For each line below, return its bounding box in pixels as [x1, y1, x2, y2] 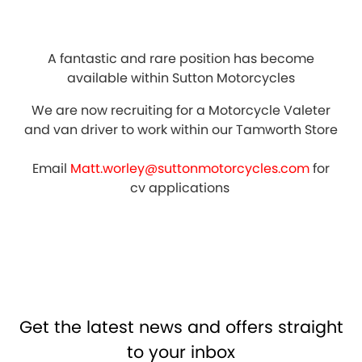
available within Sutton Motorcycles [67, 69, 295, 87]
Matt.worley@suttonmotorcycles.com [70, 159, 309, 178]
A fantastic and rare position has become [48, 49, 314, 68]
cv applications [129, 179, 233, 197]
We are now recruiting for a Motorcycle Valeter [32, 101, 330, 120]
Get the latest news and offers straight [19, 315, 343, 339]
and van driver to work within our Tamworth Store [24, 120, 338, 139]
